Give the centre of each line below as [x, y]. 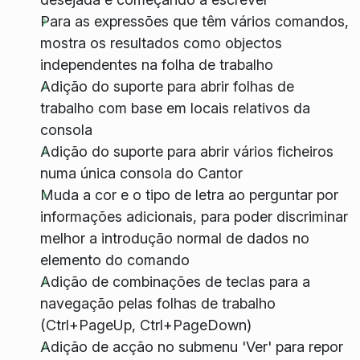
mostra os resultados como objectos [161, 43]
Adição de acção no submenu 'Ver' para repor [191, 346]
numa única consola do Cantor [141, 173]
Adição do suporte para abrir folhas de [167, 86]
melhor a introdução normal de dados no [174, 238]
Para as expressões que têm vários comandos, [194, 21]
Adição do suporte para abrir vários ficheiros [186, 151]
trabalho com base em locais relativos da [175, 108]
